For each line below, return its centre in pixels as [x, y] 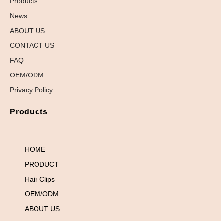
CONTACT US [32, 45]
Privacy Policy [31, 90]
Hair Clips [40, 179]
